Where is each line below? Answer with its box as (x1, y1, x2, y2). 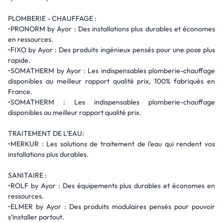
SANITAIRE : (8, 171, 47, 180)
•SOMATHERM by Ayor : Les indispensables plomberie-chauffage (8, 66, 215, 75)
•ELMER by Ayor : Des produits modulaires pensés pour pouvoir (8, 202, 215, 211)
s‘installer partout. (8, 213, 64, 222)
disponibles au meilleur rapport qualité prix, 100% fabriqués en (8, 77, 215, 86)
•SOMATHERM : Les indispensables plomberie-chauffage (8, 98, 215, 107)
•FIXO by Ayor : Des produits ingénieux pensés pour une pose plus (8, 45, 215, 54)
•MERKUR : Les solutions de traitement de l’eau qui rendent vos (8, 139, 215, 148)
